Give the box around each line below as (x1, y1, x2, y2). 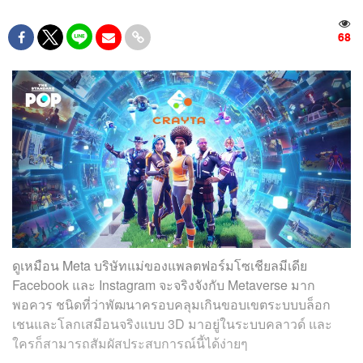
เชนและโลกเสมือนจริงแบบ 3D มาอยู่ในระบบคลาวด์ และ (12, 314, 332, 334)
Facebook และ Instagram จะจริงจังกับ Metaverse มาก (12, 275, 315, 295)
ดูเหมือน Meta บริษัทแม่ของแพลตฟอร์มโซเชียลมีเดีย (12, 256, 307, 275)
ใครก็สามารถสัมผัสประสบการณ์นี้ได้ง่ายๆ (12, 334, 251, 353)
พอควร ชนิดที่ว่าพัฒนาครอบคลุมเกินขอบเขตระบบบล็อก (12, 295, 331, 314)
